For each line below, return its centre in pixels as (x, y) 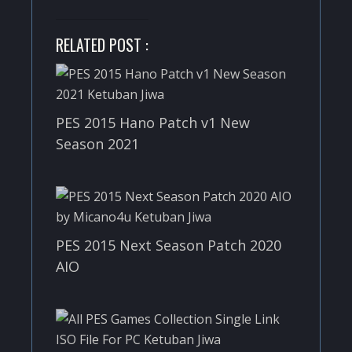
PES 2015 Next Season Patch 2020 (169, 245)
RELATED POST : (102, 44)
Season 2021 (97, 143)
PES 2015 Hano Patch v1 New (153, 122)
